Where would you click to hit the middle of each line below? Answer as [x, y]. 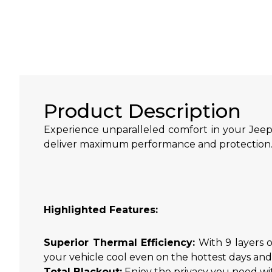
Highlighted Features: [101, 209]
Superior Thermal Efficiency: [120, 242]
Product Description [142, 110]
